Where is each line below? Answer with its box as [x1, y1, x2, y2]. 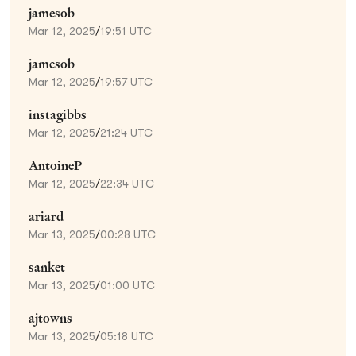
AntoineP [29, 157, 82, 174]
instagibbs [29, 106, 87, 123]
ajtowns [29, 309, 72, 327]
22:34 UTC [100, 176, 154, 190]
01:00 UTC [100, 278, 155, 292]
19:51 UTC [100, 24, 152, 37]
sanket [29, 258, 65, 276]
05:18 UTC [100, 329, 153, 342]
